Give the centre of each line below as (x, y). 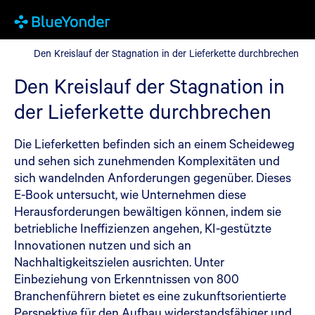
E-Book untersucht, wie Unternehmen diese (130, 194)
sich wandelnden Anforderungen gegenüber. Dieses (153, 177)
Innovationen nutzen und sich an (103, 245)
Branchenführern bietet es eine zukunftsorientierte (150, 295)
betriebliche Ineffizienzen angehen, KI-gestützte (143, 228)
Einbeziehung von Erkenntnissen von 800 (127, 278)
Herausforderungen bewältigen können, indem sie (148, 211)
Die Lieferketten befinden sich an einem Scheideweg (154, 143)
